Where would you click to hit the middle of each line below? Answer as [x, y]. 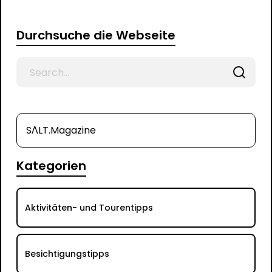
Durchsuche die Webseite [96, 35]
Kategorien [51, 166]
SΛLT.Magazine [61, 130]
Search [30, 64]
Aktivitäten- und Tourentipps [89, 208]
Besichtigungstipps [67, 254]
